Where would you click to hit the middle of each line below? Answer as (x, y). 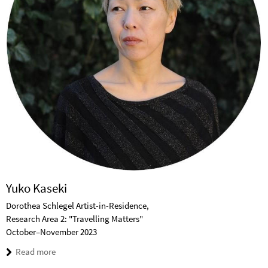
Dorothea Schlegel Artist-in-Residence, (77, 206)
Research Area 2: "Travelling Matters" (74, 219)
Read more (36, 252)
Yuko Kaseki (36, 188)
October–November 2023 (51, 232)
